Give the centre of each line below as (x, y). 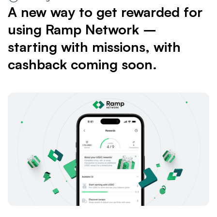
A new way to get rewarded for (105, 12)
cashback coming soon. (82, 64)
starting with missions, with (94, 47)
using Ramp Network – (82, 29)
